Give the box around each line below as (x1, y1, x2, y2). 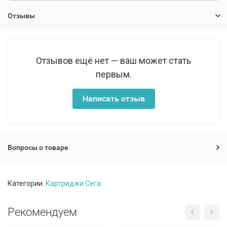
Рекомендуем (8, 206, 77, 218)
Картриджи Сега (46, 179, 101, 187)
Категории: (8, 179, 46, 187)
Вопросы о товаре (8, 143, 68, 152)
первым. (95, 69, 132, 80)
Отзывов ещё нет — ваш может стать (36, 55, 191, 66)
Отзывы (8, 12, 35, 20)
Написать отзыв (82, 94, 145, 103)
